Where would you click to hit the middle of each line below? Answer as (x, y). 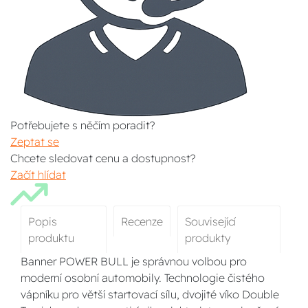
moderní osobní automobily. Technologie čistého (143, 278)
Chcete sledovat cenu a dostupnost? (103, 158)
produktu (51, 238)
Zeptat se (35, 142)
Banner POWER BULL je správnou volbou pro (134, 261)
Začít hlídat (38, 175)
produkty (208, 238)
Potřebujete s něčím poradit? (82, 125)
